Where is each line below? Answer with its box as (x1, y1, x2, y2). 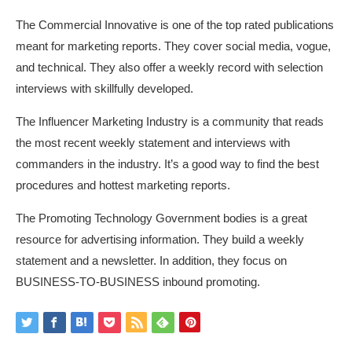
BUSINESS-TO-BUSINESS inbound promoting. (16, 275, 260, 288)
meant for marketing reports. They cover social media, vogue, (16, 39, 331, 53)
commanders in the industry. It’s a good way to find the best (16, 157, 319, 170)
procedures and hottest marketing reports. (16, 178, 230, 192)
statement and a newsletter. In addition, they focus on (16, 254, 287, 267)
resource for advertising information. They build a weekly (16, 233, 304, 246)
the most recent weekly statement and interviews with (16, 136, 290, 149)
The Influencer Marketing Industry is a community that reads (16, 115, 324, 128)
